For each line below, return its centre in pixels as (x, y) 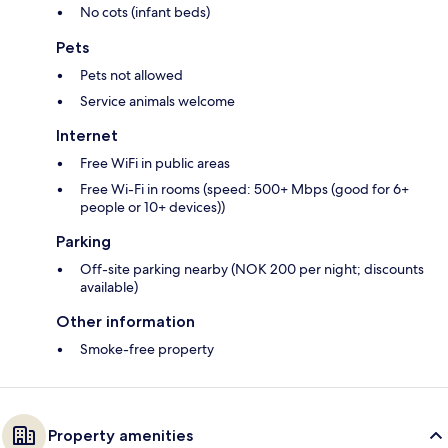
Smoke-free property (147, 348)
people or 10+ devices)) (152, 206)
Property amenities (120, 435)
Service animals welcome (157, 100)
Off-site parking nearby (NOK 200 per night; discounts (252, 268)
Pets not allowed (131, 74)
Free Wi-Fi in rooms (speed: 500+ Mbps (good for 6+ (244, 188)
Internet (87, 135)
